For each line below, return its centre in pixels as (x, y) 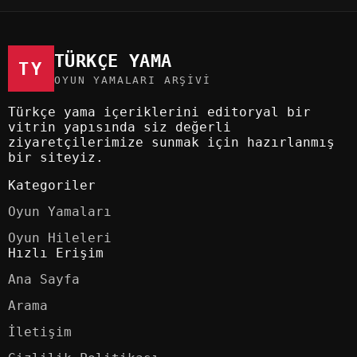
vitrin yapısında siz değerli (120, 127)
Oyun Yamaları (60, 212)
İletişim (40, 332)
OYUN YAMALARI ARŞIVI (133, 80)
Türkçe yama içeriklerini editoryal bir (159, 112)
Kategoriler (52, 186)
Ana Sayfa (44, 280)
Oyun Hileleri (60, 238)
